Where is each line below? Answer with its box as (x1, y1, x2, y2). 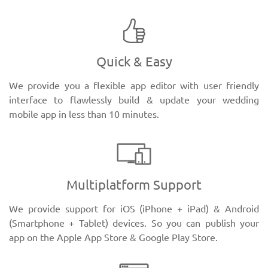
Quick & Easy (96, 54, 172, 69)
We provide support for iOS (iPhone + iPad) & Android (9, 203, 259, 214)
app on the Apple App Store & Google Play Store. (9, 232, 218, 243)
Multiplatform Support (66, 177, 202, 192)
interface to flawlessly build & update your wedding (9, 95, 259, 105)
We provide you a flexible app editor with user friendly (9, 80, 259, 91)
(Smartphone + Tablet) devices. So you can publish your (9, 218, 259, 229)
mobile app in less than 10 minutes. (9, 109, 159, 120)
